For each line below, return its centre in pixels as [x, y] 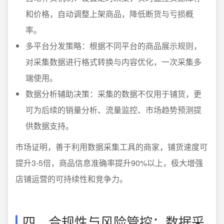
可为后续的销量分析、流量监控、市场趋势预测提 [113, 109]
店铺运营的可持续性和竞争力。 [71, 178]
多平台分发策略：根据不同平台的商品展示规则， [113, 45]
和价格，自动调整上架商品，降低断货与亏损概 [109, 13]
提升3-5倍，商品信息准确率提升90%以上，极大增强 [109, 162]
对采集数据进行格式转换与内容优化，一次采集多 [113, 61]
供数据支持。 [49, 125]
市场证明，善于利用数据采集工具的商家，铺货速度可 [111, 146]
